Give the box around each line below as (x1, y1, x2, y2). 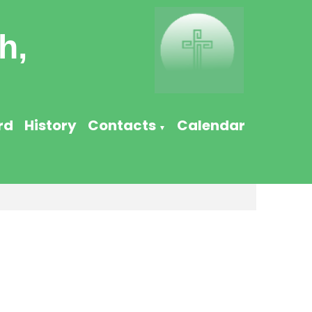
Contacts (87, 116, 156, 135)
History (24, 116, 77, 135)
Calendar (176, 116, 245, 135)
